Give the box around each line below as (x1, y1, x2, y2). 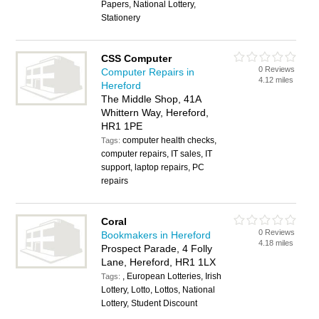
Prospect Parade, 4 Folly (101, 243, 213, 254)
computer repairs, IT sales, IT (101, 149, 213, 159)
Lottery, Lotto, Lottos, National (101, 285, 216, 295)
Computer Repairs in (101, 66, 195, 78)
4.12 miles (258, 75, 294, 84)
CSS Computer (101, 53, 172, 64)
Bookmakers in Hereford (101, 229, 211, 241)
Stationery (101, 13, 141, 23)
